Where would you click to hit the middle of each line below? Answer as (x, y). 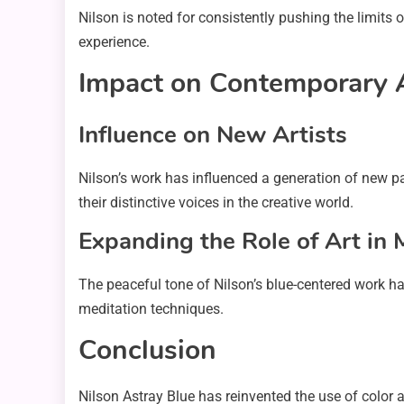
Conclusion (147, 351)
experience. (114, 42)
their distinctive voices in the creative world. (216, 203)
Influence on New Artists (213, 135)
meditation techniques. (151, 309)
